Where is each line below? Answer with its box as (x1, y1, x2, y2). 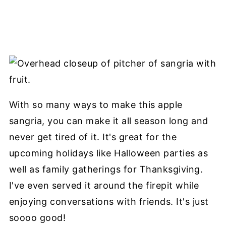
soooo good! (9, 212, 66, 223)
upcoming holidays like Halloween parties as (9, 147, 208, 158)
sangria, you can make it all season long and (9, 115, 208, 126)
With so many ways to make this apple (9, 99, 183, 110)
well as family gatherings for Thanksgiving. (9, 163, 203, 175)
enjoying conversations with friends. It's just (9, 196, 209, 207)
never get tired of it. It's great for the (9, 131, 177, 142)
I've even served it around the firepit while (9, 180, 199, 191)
